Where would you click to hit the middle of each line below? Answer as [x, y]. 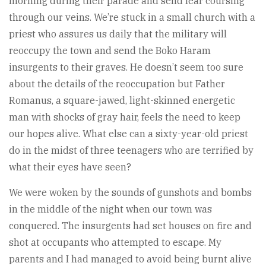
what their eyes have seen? [70, 167]
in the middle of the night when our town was [110, 209]
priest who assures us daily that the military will [118, 34]
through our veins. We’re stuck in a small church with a [132, 18]
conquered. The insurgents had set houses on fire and [130, 226]
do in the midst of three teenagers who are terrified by [131, 151]
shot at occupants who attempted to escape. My [115, 243]
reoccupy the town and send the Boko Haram [110, 51]
